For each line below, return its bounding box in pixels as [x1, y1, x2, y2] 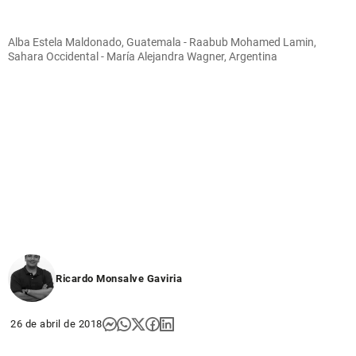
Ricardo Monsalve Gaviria [56, 272, 182, 284]
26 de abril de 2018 [10, 317, 103, 330]
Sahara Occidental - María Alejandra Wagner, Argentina [8, 49, 277, 63]
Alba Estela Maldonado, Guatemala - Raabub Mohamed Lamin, [8, 35, 316, 48]
